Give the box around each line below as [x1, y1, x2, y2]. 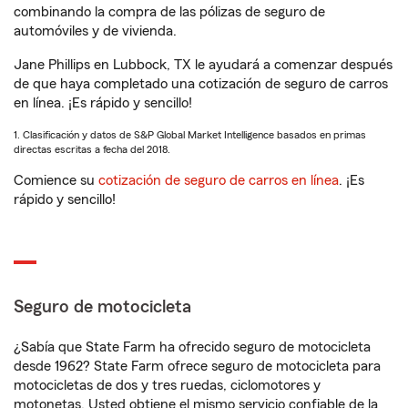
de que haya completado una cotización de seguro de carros [14, 76, 388, 91]
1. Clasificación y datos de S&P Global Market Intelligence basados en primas [14, 129, 366, 140]
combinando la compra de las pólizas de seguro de [14, 5, 325, 19]
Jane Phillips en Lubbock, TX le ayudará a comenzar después [14, 57, 393, 72]
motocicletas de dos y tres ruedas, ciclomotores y [14, 378, 321, 393]
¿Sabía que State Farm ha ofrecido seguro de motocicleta [14, 340, 371, 354]
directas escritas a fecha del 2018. [14, 144, 170, 155]
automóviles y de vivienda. [14, 24, 177, 38]
